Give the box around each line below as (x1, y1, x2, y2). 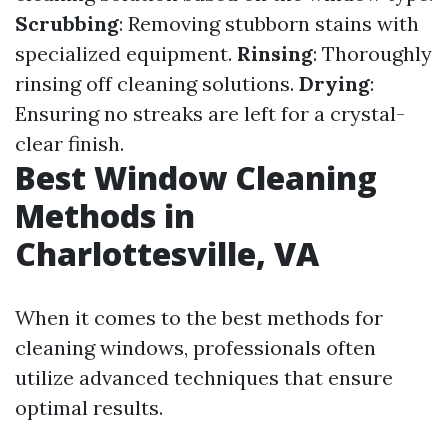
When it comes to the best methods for (15, 305, 383, 330)
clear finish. (15, 131, 124, 156)
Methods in (15, 194, 195, 237)
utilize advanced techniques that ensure (15, 365, 393, 390)
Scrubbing (15, 11, 119, 36)
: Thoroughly (313, 41, 432, 66)
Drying (299, 71, 370, 96)
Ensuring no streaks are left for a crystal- (15, 101, 405, 126)
